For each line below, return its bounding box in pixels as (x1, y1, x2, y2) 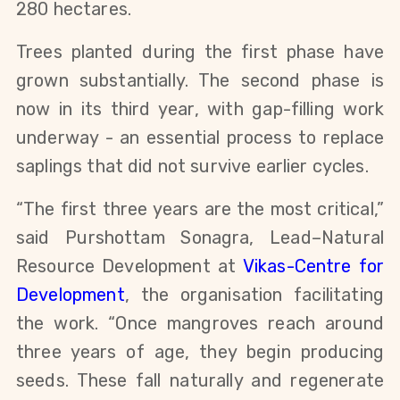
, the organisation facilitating (124, 283, 384, 305)
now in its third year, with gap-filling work (16, 97, 384, 120)
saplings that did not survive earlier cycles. (16, 154, 369, 177)
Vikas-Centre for (242, 254, 384, 277)
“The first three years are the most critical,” (16, 197, 384, 220)
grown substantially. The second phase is (16, 69, 384, 91)
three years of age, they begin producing (16, 340, 384, 362)
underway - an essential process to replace (16, 126, 384, 148)
